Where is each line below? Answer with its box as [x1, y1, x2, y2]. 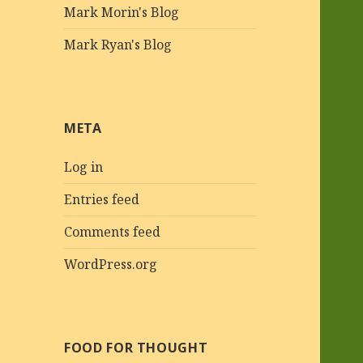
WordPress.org [64, 255, 158, 274]
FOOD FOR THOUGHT [64, 339, 208, 357]
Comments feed [64, 223, 161, 241]
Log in [64, 158, 104, 177]
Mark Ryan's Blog [64, 36, 173, 54]
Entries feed [64, 190, 140, 209]
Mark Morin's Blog [64, 3, 180, 22]
